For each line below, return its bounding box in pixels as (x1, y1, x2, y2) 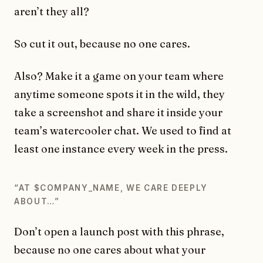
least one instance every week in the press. (14, 141, 228, 156)
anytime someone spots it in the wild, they (14, 87, 225, 101)
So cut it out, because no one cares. (14, 36, 190, 50)
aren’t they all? (14, 4, 89, 18)
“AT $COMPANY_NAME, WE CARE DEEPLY (14, 183, 208, 193)
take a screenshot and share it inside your (14, 105, 222, 119)
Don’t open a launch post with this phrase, (14, 224, 224, 238)
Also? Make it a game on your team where (14, 69, 224, 83)
